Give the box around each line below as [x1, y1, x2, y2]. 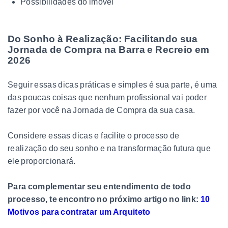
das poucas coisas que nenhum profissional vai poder [8, 93, 207, 102]
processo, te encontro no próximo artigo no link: [8, 194, 201, 204]
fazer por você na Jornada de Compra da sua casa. [8, 105, 195, 115]
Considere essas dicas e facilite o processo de [8, 131, 180, 140]
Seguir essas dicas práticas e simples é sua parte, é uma [8, 80, 217, 89]
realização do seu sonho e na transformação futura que [8, 144, 211, 153]
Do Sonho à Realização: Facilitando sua [8, 33, 198, 44]
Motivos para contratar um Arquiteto [8, 207, 151, 216]
